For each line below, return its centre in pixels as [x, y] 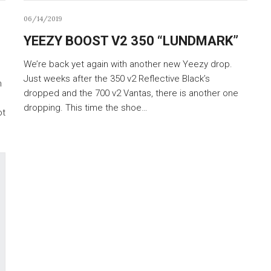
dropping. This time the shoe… [86, 107]
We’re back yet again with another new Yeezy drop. [128, 64]
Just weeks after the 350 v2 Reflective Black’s [117, 78]
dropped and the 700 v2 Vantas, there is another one [131, 93]
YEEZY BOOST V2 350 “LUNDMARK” [131, 41]
